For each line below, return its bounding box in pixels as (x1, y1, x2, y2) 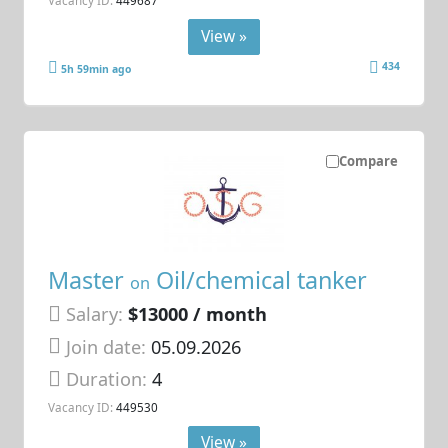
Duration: (66, 367, 153, 392)
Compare (338, 151, 398, 170)
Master (48, 264, 131, 297)
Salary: (66, 302, 124, 327)
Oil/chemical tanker (150, 264, 368, 297)
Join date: (66, 334, 147, 359)
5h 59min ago (61, 61, 132, 76)
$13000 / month (128, 302, 268, 327)
